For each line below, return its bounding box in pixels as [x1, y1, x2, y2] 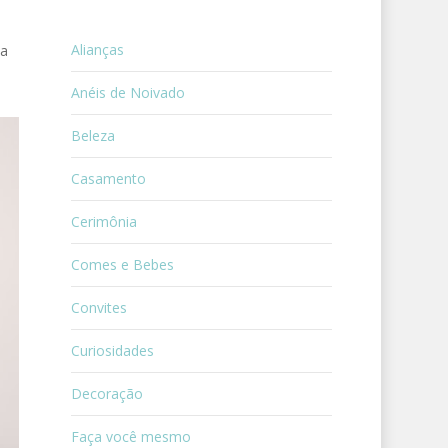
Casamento [70, 169, 146, 188]
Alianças [70, 40, 124, 59]
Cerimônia [70, 212, 137, 231]
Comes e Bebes [70, 255, 174, 274]
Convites [70, 298, 127, 317]
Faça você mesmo [70, 427, 191, 446]
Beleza [70, 126, 115, 145]
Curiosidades [70, 341, 154, 360]
